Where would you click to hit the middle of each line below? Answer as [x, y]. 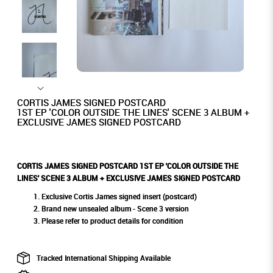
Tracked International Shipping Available [103, 258]
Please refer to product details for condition [112, 221]
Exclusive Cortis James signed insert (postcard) [119, 197]
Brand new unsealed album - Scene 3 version [115, 209]
